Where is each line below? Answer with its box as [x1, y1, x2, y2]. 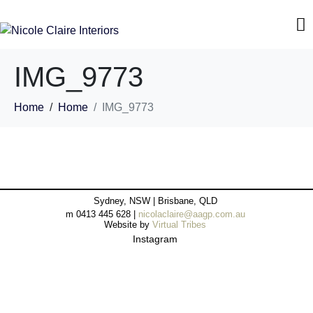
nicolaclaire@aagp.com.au [138, 208, 245, 219]
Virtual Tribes [152, 219, 206, 230]
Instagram [133, 233, 177, 245]
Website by [104, 219, 152, 230]
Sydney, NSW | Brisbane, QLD [93, 195, 217, 206]
